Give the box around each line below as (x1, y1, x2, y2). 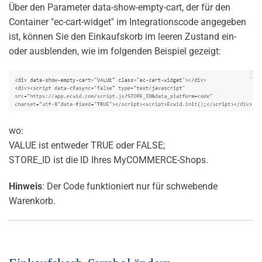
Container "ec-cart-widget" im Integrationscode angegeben (9, 16, 246, 27)
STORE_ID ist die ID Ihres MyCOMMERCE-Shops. (9, 154, 208, 166)
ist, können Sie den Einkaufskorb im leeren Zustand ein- (9, 30, 236, 42)
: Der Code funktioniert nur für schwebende (42, 180, 218, 192)
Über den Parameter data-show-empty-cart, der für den (9, 1, 230, 13)
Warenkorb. (9, 195, 56, 206)
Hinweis (9, 180, 42, 192)
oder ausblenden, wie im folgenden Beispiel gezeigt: (9, 45, 221, 57)
